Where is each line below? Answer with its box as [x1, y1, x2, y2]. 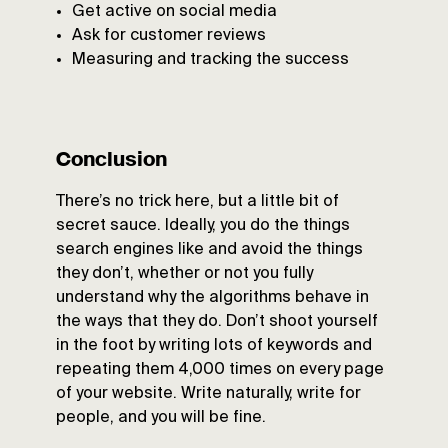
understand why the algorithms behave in [56, 290, 369, 307]
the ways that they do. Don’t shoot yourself [56, 314, 378, 331]
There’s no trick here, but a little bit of [56, 194, 339, 211]
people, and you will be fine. [56, 410, 266, 427]
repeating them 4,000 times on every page [56, 362, 384, 379]
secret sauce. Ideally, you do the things [56, 218, 350, 235]
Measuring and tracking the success [72, 52, 349, 69]
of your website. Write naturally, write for [56, 386, 361, 403]
